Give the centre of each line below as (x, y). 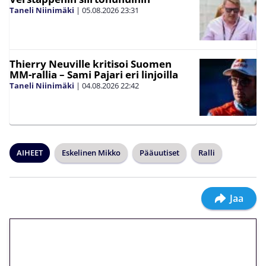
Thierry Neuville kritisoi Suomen (91, 64)
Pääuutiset (159, 153)
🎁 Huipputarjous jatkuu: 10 (126, 243)
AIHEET (30, 153)
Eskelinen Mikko (91, 153)
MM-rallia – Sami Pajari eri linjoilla (94, 75)
